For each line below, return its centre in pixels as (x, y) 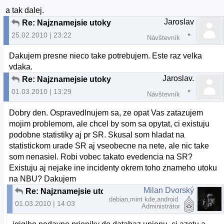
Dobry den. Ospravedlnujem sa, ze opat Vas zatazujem (106, 112)
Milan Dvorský (169, 190)
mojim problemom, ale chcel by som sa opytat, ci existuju (109, 123)
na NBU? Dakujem (43, 178)
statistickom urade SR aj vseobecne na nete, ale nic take (109, 145)
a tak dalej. (25, 10)
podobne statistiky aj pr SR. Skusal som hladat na (97, 134)
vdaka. (21, 67)
